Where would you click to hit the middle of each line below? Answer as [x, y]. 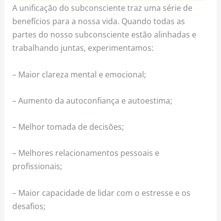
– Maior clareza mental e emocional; [79, 74]
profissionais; [37, 166]
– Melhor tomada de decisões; [68, 127]
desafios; [29, 206]
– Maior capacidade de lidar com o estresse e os [102, 192]
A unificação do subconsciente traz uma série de [103, 8]
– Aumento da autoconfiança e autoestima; [92, 100]
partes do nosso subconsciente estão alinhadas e [105, 35]
